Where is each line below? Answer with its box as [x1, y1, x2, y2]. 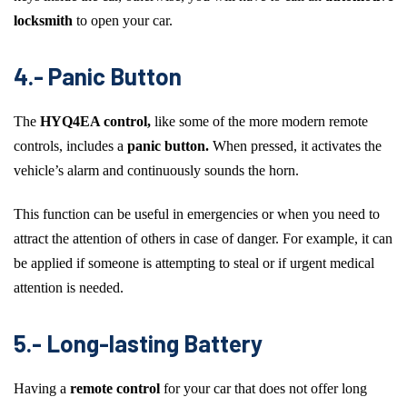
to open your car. [73, 12, 173, 28]
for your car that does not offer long [160, 380, 367, 396]
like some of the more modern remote [151, 113, 368, 129]
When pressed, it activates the [213, 137, 382, 154]
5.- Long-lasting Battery [14, 329, 263, 358]
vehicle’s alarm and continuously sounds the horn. [14, 162, 299, 178]
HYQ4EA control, [40, 113, 151, 129]
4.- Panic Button [14, 62, 182, 91]
